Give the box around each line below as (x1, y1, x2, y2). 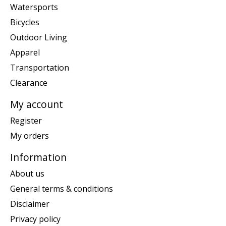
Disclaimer (10, 198, 49, 209)
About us (10, 167, 44, 179)
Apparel (10, 47, 40, 59)
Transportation (10, 62, 69, 74)
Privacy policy (10, 213, 61, 224)
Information (10, 150, 67, 164)
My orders (10, 130, 49, 142)
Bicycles (10, 17, 39, 28)
